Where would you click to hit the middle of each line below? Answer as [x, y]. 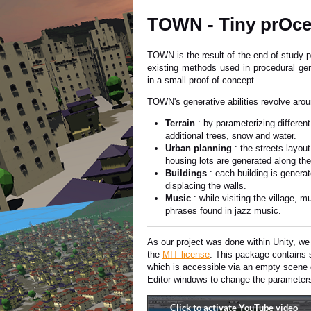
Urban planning [199, 148]
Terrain [182, 123]
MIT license [186, 254]
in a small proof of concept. [202, 80]
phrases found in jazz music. [223, 211]
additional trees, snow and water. [231, 136]
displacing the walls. [206, 186]
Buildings [187, 173]
